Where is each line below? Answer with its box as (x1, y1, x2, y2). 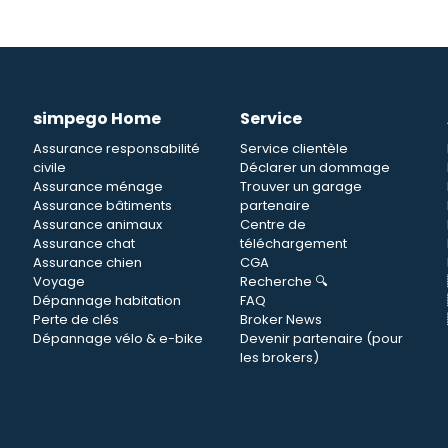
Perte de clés (33, 310, 119, 329)
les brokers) (240, 348, 319, 367)
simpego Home (33, 107, 161, 130)
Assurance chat (33, 234, 135, 253)
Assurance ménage (33, 177, 163, 196)
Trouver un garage (240, 177, 362, 196)
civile (33, 158, 66, 177)
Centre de (240, 215, 306, 234)
